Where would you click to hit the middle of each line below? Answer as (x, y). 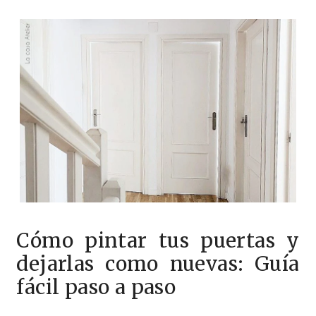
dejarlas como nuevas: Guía (158, 263)
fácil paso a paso (96, 287)
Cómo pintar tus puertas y (158, 240)
